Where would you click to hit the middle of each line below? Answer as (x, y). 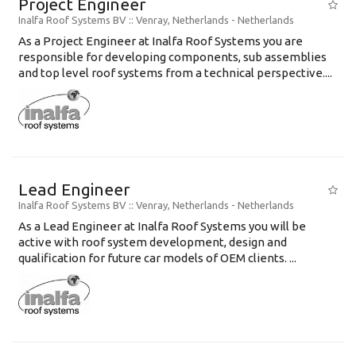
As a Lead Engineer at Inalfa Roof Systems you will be (162, 226)
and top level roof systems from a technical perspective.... (175, 72)
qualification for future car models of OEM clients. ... (157, 257)
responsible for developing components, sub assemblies (172, 56)
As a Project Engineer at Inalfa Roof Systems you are (161, 41)
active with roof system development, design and (153, 242)
